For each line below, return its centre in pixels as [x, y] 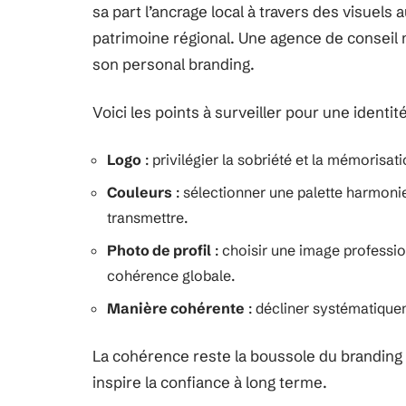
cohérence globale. [171, 275]
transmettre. [147, 217]
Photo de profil [159, 250]
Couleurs [140, 192]
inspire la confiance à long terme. [210, 382]
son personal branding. [174, 64]
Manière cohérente [176, 308]
